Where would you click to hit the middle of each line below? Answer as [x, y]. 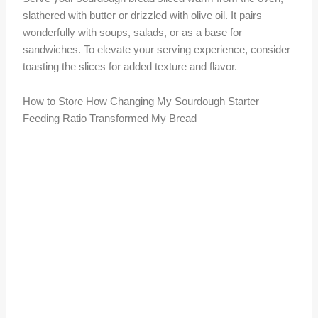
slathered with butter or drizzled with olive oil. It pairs [143, 15]
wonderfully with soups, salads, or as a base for [133, 32]
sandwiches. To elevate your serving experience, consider [157, 49]
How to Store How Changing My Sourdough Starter [141, 102]
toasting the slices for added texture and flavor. [130, 66]
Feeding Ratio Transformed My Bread [110, 119]
